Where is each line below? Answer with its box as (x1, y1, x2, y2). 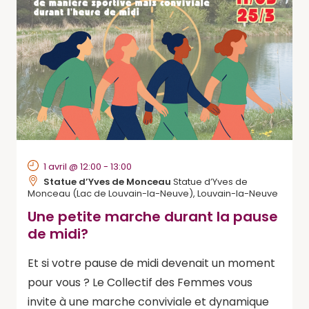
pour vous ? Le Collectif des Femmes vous (28, 275, 252, 290)
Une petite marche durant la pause (28, 207, 278, 226)
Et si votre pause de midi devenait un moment (28, 255, 275, 271)
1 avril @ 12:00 (43, 160, 101, 173)
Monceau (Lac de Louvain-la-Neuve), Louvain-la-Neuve (28, 187, 278, 200)
